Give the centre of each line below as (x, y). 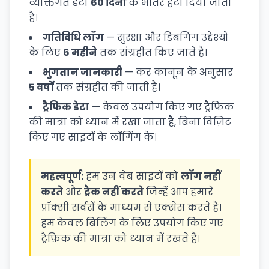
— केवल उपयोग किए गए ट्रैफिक (162, 107)
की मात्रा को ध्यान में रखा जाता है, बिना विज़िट (130, 122)
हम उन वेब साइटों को (132, 176)
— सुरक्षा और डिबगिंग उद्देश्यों (166, 38)
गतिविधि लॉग (73, 38)
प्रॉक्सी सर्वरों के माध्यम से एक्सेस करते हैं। (131, 207)
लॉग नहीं (201, 176)
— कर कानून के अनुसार (178, 72)
